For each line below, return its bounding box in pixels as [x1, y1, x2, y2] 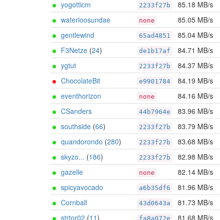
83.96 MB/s [178, 106, 213, 116]
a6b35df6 [139, 184, 170, 192]
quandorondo [61, 137, 103, 146]
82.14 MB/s [178, 167, 213, 177]
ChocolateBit [61, 76, 100, 85]
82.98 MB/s [178, 152, 213, 162]
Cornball [61, 197, 87, 207]
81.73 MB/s [178, 197, 213, 207]
